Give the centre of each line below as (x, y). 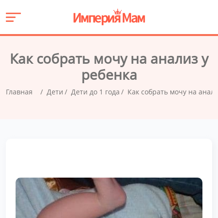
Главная (19, 92)
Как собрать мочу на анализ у (109, 58)
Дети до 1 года (95, 92)
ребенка (109, 74)
